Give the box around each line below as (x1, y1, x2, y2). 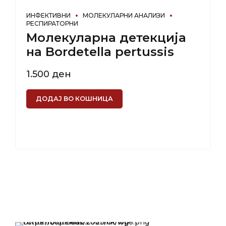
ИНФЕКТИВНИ (26, 12, 71, 20)
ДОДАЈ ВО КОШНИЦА (35, 94, 113, 102)
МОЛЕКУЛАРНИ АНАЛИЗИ (83, 12, 165, 20)
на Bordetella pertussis (26, 44, 174, 60)
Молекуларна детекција (26, 30, 186, 45)
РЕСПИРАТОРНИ (26, 20, 78, 28)
